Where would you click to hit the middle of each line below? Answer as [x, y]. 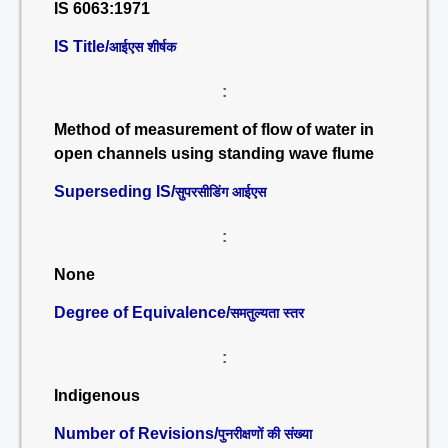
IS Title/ [81, 46]
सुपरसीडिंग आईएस [220, 192]
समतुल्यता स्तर [267, 313]
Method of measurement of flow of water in [214, 129]
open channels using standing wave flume [214, 153]
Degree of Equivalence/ [142, 312]
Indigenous [97, 395]
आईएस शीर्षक [142, 47]
